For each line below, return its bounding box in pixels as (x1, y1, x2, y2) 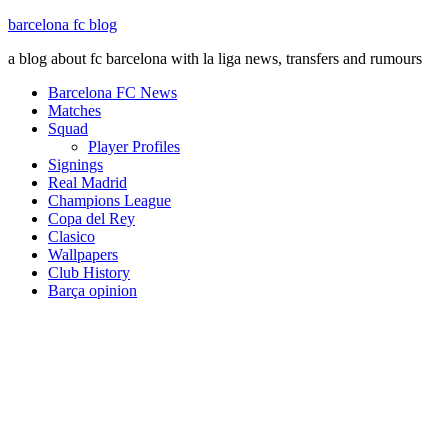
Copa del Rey (48, 210, 135, 227)
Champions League (48, 192, 171, 209)
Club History (48, 264, 130, 281)
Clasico (48, 228, 95, 245)
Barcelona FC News (48, 84, 177, 101)
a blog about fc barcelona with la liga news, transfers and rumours (8, 50, 422, 67)
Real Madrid (48, 174, 127, 191)
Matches (48, 102, 101, 119)
